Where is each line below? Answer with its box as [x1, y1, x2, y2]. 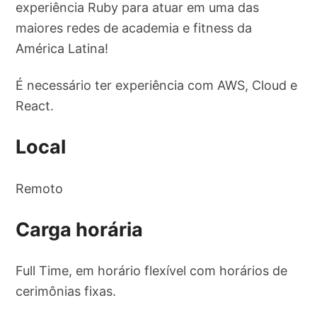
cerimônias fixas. [16, 284, 117, 299]
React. [16, 98, 54, 113]
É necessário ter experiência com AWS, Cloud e [16, 77, 298, 93]
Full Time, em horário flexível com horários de [16, 263, 288, 279]
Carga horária [16, 217, 144, 241]
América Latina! [16, 41, 109, 57]
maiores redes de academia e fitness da [16, 21, 253, 36]
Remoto [16, 180, 64, 196]
